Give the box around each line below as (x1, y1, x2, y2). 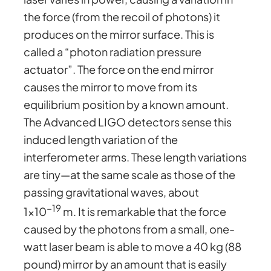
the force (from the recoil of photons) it (24, 9, 221, 24)
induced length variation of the (24, 132, 178, 146)
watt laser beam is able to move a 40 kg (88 (24, 239, 242, 253)
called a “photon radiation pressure (24, 44, 202, 59)
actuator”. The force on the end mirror (24, 62, 214, 76)
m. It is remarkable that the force (61, 204, 227, 218)
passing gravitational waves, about (24, 184, 200, 199)
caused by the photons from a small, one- (24, 221, 235, 236)
